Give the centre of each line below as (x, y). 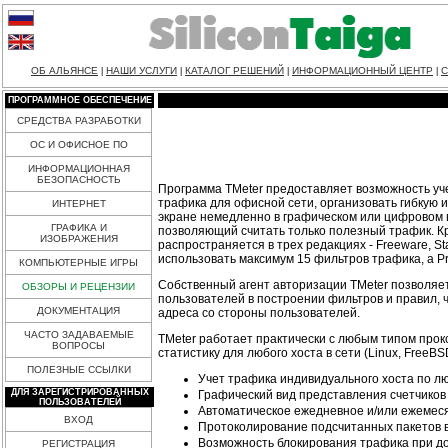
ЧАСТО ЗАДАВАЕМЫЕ (78, 334)
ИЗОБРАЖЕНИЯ (78, 238)
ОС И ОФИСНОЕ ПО (78, 144)
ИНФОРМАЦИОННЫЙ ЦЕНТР (362, 70)
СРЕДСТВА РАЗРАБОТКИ (78, 120)
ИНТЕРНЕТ (78, 203)
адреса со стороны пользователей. (259, 312)
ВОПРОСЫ (78, 345)
